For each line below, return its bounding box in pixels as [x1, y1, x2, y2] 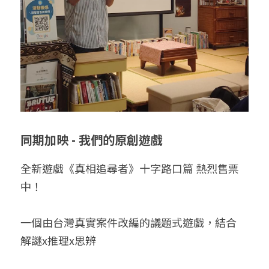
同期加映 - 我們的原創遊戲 [20, 130, 163, 148]
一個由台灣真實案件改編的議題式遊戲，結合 [20, 214, 237, 230]
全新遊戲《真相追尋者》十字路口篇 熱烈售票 [20, 160, 239, 176]
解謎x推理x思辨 [20, 232, 96, 248]
